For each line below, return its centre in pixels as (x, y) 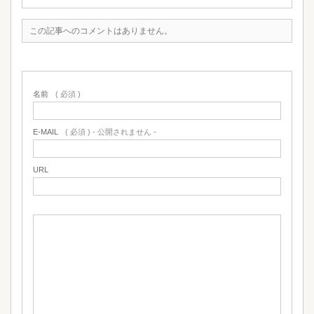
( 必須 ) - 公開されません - (111, 132)
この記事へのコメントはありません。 (101, 31)
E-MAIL (46, 132)
